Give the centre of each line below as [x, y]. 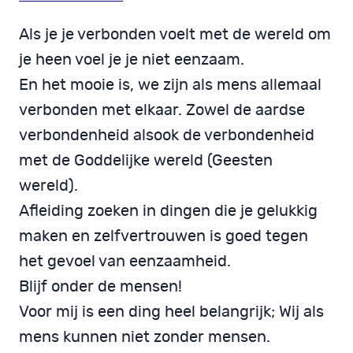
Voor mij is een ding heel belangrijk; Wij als [171, 312]
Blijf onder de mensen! [100, 287]
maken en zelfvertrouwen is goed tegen [163, 237]
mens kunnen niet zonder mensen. [145, 338]
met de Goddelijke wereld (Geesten [146, 161]
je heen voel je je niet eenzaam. [132, 60]
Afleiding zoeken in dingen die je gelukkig [168, 212]
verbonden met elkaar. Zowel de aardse [162, 111]
